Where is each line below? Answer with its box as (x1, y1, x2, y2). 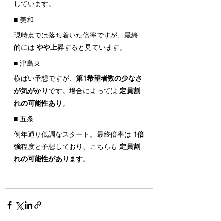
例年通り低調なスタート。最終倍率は (14, 129, 133, 139)
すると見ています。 (64, 42, 126, 52)
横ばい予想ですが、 (14, 74, 76, 83)
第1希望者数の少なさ (76, 74, 142, 83)
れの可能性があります (14, 154, 83, 163)
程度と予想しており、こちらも (21, 142, 119, 151)
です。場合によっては (48, 86, 119, 95)
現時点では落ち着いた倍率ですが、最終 (14, 30, 138, 39)
